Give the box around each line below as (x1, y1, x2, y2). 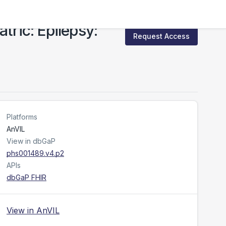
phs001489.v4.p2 (7, 149, 64, 157)
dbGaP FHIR (7, 173, 46, 182)
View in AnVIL (7, 205, 60, 215)
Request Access (133, 32, 190, 40)
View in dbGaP (7, 137, 55, 145)
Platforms (7, 112, 37, 121)
